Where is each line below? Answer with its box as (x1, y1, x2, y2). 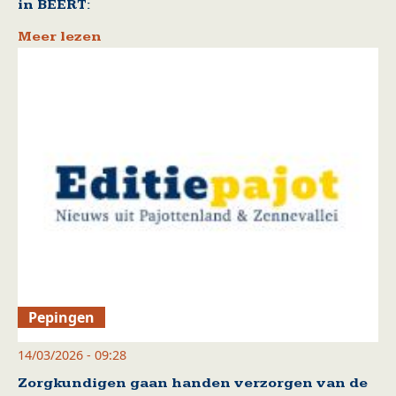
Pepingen (28, 308, 95, 328)
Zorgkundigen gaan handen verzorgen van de (18, 375, 368, 392)
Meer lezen (18, 27, 102, 45)
